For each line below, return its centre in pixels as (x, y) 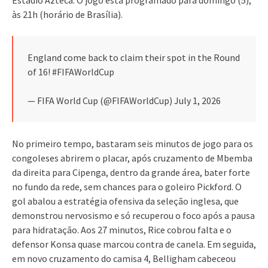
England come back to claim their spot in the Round (134, 57)
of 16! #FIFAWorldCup (71, 71)
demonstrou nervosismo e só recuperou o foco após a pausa (133, 215)
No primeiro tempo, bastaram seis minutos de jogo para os (133, 143)
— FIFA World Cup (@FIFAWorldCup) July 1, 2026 (124, 100)
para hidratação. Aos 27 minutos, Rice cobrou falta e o (122, 229)
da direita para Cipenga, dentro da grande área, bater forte (131, 172)
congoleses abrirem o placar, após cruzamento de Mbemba (132, 158)
